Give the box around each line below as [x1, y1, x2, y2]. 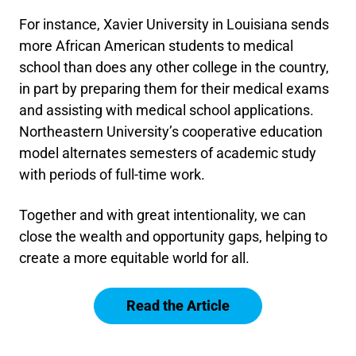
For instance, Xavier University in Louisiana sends [19, 16, 329, 33]
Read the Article [126, 297, 230, 314]
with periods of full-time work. [19, 166, 205, 183]
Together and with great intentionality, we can [19, 207, 306, 223]
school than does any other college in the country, [19, 59, 329, 75]
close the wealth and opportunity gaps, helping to [19, 228, 327, 245]
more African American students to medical [19, 37, 293, 54]
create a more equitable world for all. [19, 250, 250, 266]
